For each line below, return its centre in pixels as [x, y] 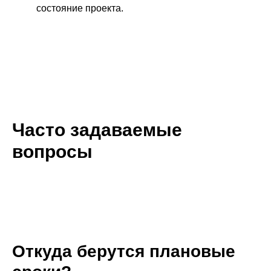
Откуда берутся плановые [124, 251]
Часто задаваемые [97, 130]
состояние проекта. [80, 8]
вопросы [52, 152]
